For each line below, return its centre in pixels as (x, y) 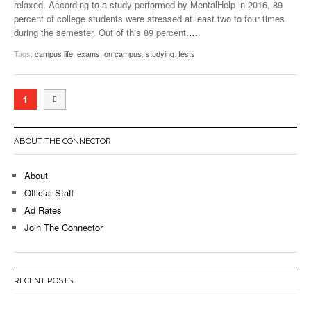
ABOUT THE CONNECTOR (62, 141)
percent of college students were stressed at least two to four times (149, 18)
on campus (123, 53)
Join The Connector (64, 227)
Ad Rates (43, 210)
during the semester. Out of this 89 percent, (101, 32)
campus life (54, 53)
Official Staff (49, 192)
